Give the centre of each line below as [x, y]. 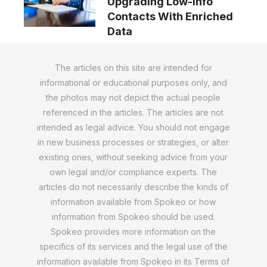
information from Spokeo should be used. [133, 217]
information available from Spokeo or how [133, 202]
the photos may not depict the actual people [133, 98]
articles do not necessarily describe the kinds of [133, 187]
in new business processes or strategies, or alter [133, 142]
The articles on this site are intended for [133, 68]
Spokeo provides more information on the [133, 232]
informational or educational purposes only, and [133, 83]
